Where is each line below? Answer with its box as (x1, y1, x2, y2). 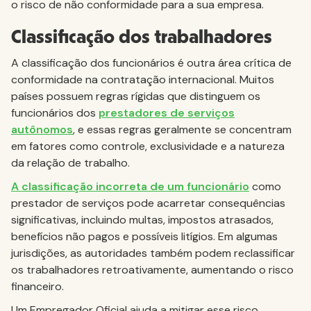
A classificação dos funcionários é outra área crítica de (11, 56, 292, 70)
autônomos (11, 122, 73, 137)
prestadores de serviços (99, 106, 235, 120)
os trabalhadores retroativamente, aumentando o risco (11, 262, 294, 277)
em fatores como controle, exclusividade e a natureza (11, 139, 285, 153)
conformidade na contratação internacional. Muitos (11, 72, 274, 87)
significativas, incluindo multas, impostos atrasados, (11, 212, 274, 227)
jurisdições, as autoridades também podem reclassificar (11, 246, 295, 260)
